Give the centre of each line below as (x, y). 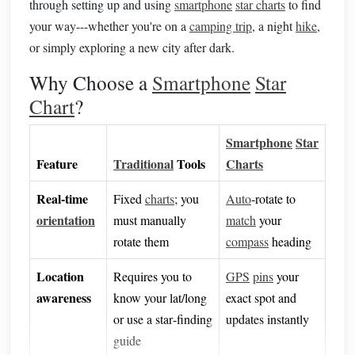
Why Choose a (91, 82)
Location (60, 276)
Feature (57, 164)
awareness (64, 298)
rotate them (141, 241)
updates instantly (267, 319)
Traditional (143, 164)
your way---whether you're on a (109, 26)
